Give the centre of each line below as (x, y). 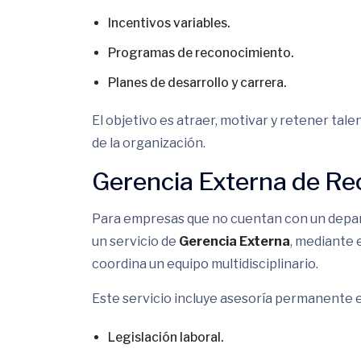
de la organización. (149, 143)
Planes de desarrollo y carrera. (197, 83)
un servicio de (135, 241)
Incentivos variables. (169, 23)
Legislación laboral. (166, 337)
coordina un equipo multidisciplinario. (205, 264)
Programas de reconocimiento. (201, 53)
